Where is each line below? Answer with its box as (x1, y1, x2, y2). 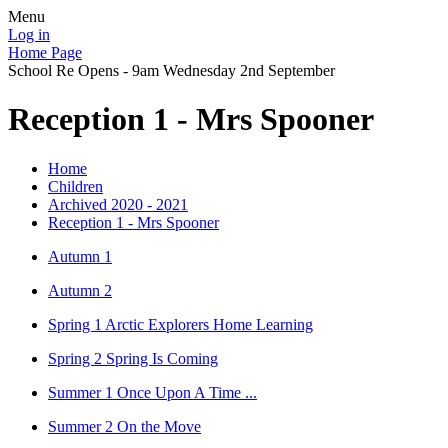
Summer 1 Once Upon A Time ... (48, 383, 257, 401)
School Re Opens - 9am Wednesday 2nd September (8, 62, 335, 79)
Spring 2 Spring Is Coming (48, 349, 218, 367)
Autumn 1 (48, 247, 112, 265)
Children (48, 177, 103, 195)
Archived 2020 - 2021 (48, 195, 188, 213)
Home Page (8, 44, 82, 61)
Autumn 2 (48, 281, 112, 299)
